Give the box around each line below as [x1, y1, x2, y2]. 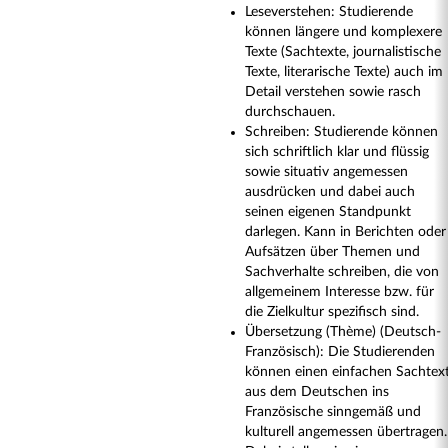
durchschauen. [245, 105, 335, 119]
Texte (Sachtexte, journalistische [245, 45, 441, 59]
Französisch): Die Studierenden [245, 345, 435, 359]
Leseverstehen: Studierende [245, 5, 413, 19]
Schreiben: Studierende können [245, 125, 438, 139]
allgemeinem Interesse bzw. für [245, 285, 434, 299]
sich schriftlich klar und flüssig [245, 145, 429, 159]
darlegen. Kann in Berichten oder [245, 225, 446, 239]
